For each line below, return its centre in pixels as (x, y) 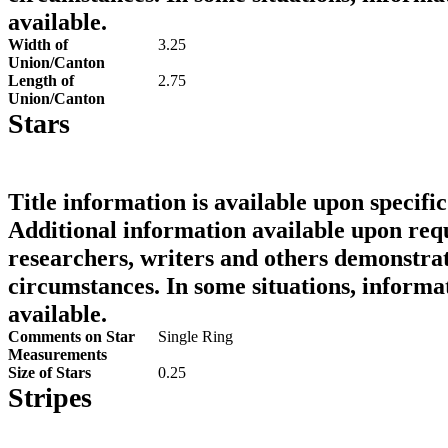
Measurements (57, 354)
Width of (38, 44)
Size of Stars (49, 372)
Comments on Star (71, 336)
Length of (41, 80)
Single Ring (195, 336)
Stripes (50, 397)
